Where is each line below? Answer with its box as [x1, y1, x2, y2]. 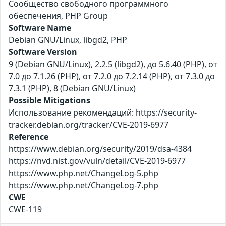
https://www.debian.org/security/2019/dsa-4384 [9, 143, 192, 155]
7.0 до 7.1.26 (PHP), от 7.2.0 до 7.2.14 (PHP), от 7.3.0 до [9, 71, 215, 82]
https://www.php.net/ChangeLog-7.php [9, 180, 158, 191]
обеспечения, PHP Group [9, 10, 108, 22]
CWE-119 [9, 204, 42, 215]
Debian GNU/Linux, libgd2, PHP [9, 34, 127, 46]
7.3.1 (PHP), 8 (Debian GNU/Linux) [9, 83, 136, 94]
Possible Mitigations [9, 95, 90, 106]
